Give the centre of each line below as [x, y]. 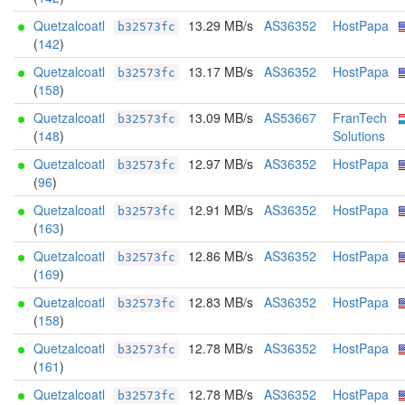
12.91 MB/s [221, 210]
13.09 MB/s [221, 118]
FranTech [360, 118]
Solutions [359, 136]
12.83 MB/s [221, 302]
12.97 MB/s [221, 164]
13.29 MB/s [221, 25]
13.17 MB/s [221, 71]
